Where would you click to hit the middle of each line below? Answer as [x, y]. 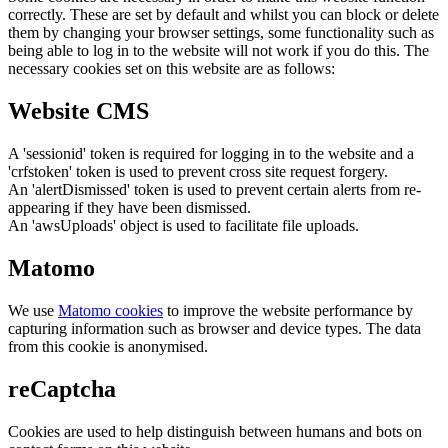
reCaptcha [62, 388]
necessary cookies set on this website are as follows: [171, 69]
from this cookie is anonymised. [108, 346]
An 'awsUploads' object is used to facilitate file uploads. [183, 225]
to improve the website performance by [288, 310]
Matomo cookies [110, 310]
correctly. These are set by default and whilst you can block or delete [223, 15]
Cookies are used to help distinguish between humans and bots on [215, 431]
